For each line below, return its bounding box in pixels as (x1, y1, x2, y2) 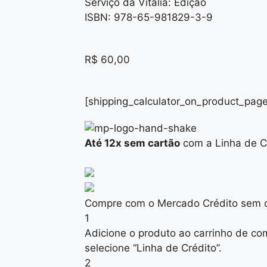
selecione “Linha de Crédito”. (85, 241, 222, 254)
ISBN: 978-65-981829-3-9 (85, 11, 213, 23)
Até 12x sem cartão (85, 137, 180, 149)
